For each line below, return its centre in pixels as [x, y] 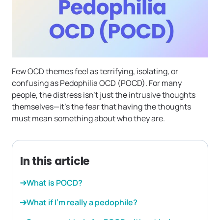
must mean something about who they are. [88, 119]
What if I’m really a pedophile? [82, 203]
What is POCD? [55, 183]
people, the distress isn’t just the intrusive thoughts [104, 95]
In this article [55, 162]
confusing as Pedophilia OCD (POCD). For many [97, 83]
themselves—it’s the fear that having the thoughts [101, 107]
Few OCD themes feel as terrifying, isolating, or [95, 71]
